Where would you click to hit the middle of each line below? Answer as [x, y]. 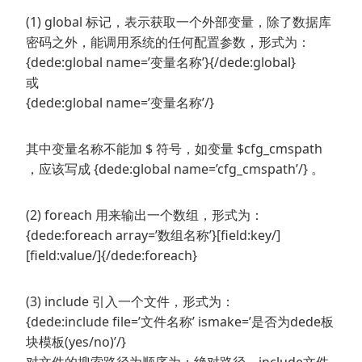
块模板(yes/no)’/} [76, 342]
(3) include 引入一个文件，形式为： [130, 302]
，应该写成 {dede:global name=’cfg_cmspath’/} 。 [175, 169]
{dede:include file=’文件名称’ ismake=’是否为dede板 [180, 322]
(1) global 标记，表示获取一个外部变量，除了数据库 [179, 22]
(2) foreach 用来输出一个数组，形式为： [145, 215]
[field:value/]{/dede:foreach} [112, 256]
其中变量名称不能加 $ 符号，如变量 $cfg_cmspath [174, 149]
